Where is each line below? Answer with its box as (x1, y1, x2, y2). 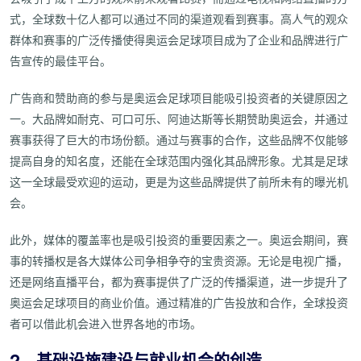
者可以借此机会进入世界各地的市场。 (10, 316, 201, 334)
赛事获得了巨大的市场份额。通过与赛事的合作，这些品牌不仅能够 (10, 132, 348, 151)
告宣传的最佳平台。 (10, 53, 111, 72)
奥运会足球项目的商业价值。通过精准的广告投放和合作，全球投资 (10, 295, 348, 313)
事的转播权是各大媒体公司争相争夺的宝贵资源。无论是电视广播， (10, 253, 348, 272)
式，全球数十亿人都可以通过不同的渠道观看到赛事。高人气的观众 (10, 11, 348, 30)
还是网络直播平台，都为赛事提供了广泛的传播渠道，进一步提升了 (10, 274, 348, 293)
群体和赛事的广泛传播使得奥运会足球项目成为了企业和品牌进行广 (10, 32, 348, 51)
